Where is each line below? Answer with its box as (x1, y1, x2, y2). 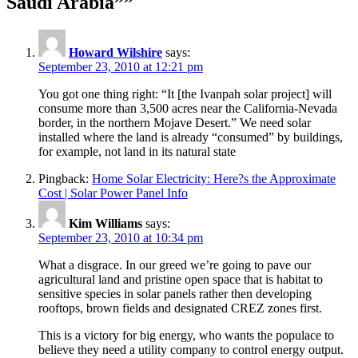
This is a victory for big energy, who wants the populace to (38, 328, 334, 343)
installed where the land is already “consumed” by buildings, (38, 130, 343, 145)
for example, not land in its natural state (38, 145, 236, 159)
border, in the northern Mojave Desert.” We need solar (38, 116, 311, 130)
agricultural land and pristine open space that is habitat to (38, 272, 323, 287)
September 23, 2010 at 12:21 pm (38, 60, 203, 74)
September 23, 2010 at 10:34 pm (38, 231, 203, 245)
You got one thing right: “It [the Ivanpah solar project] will (38, 87, 332, 101)
